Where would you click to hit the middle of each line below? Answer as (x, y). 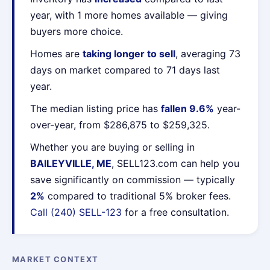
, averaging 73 (208, 54)
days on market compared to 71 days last (125, 70)
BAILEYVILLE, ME (71, 163)
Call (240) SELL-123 (76, 212)
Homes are (56, 54)
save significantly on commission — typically (133, 180)
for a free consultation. (175, 212)
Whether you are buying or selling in (112, 147)
